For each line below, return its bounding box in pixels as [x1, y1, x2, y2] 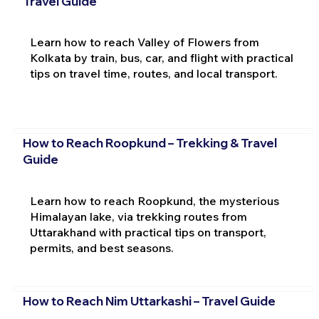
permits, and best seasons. [29, 240, 174, 255]
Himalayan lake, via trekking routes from [29, 209, 247, 224]
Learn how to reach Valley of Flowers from [29, 35, 259, 50]
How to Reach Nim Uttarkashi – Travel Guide [22, 293, 276, 309]
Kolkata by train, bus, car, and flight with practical [29, 51, 293, 66]
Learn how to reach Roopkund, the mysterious [29, 193, 279, 208]
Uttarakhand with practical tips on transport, [29, 224, 266, 239]
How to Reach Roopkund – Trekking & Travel [22, 135, 277, 150]
